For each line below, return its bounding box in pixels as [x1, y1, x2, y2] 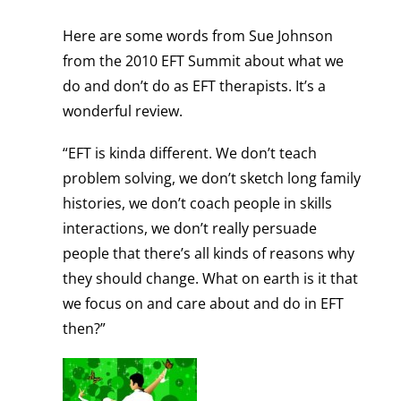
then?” [62, 318, 106, 338]
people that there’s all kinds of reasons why [62, 243, 354, 263]
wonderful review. [62, 100, 183, 121]
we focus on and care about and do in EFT [62, 293, 344, 313]
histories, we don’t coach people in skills [62, 192, 332, 213]
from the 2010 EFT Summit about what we [62, 50, 344, 71]
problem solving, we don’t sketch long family [62, 167, 361, 188]
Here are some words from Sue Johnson [62, 25, 333, 46]
